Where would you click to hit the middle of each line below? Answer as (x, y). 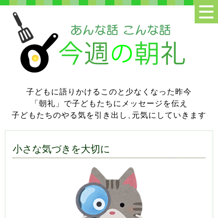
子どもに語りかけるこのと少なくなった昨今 (109, 91)
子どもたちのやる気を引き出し (70, 115)
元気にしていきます (169, 115)
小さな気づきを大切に (61, 149)
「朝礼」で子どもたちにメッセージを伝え (109, 103)
